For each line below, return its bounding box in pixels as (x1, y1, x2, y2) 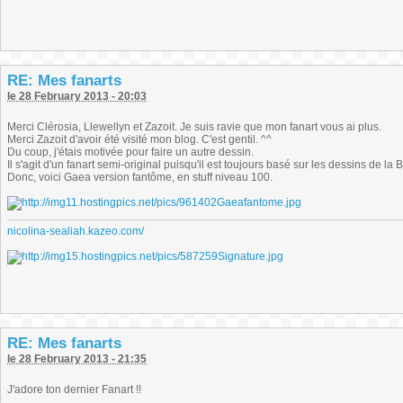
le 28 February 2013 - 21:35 (7, 353, 147, 365)
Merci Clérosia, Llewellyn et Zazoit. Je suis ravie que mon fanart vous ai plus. (7, 121, 381, 133)
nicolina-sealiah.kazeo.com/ (7, 225, 144, 237)
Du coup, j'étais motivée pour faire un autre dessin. (7, 146, 254, 158)
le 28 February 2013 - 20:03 (7, 90, 147, 103)
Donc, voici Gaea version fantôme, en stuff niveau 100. (7, 171, 273, 184)
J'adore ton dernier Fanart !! (7, 383, 141, 396)
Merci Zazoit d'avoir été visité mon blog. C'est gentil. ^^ (7, 133, 272, 146)
